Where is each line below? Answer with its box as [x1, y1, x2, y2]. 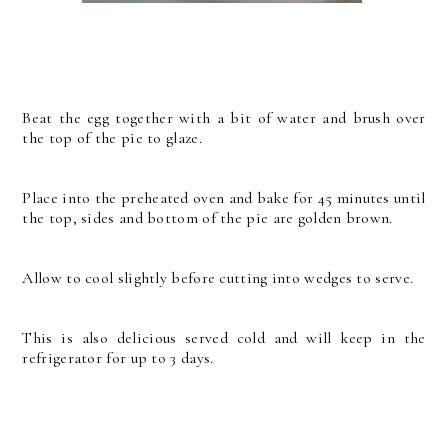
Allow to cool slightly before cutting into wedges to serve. [22, 268, 414, 289]
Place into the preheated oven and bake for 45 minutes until [22, 188, 426, 209]
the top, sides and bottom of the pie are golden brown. [22, 208, 393, 229]
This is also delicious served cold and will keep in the [22, 328, 426, 349]
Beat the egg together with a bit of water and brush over [22, 108, 426, 129]
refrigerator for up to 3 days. [22, 348, 214, 369]
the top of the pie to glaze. [22, 128, 202, 149]
